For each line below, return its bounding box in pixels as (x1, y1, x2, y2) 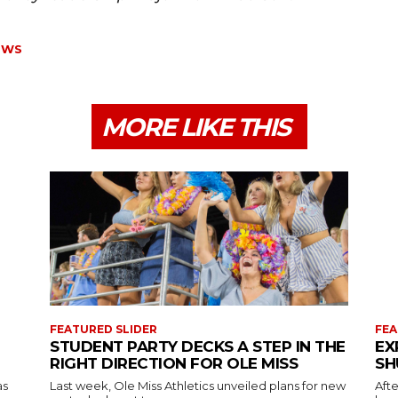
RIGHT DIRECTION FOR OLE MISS (50, 354, 298, 373)
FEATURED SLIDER (50, 322, 157, 337)
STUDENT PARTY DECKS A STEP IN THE (50, 338, 346, 356)
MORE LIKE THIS (100, 112, 290, 143)
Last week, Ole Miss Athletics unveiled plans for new (50, 378, 346, 394)
